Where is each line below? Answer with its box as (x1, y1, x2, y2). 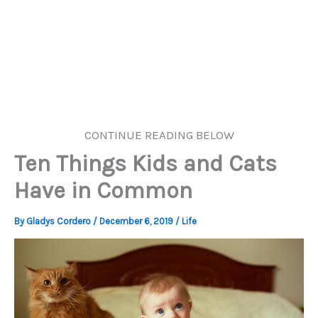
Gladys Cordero (26, 216, 93, 226)
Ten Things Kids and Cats (14, 150, 277, 177)
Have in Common (14, 177, 192, 204)
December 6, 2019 (99, 216, 175, 226)
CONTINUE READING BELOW (84, 128, 234, 142)
